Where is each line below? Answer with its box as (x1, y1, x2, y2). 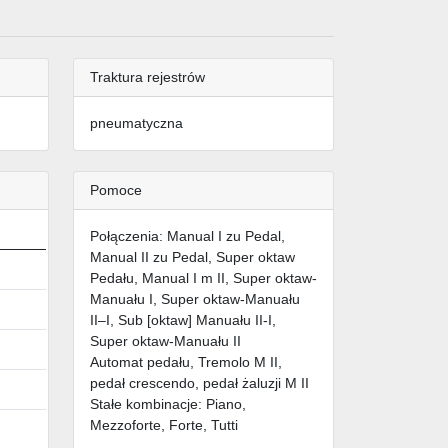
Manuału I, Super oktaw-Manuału (90, 291, 300, 308)
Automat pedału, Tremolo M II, (90, 354, 282, 371)
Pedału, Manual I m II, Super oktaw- (90, 270, 317, 287)
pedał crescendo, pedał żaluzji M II (90, 375, 309, 392)
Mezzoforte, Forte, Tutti (90, 417, 238, 434)
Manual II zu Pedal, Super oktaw (90, 249, 295, 266)
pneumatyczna (90, 115, 183, 132)
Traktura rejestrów (90, 69, 205, 86)
